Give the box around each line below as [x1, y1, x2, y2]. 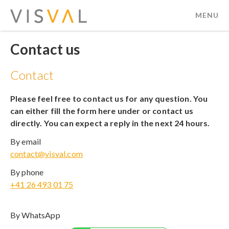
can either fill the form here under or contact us [10, 106, 193, 116]
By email [10, 136, 41, 146]
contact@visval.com [10, 149, 83, 158]
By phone [10, 167, 44, 177]
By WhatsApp [10, 210, 60, 220]
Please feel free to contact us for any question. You [10, 94, 208, 103]
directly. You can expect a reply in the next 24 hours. [10, 118, 210, 128]
